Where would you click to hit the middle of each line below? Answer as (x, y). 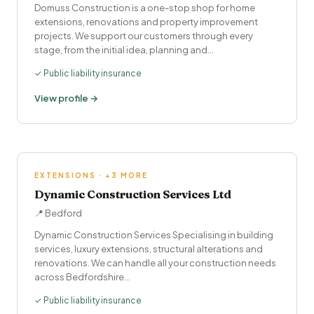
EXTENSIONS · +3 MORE (91, 175)
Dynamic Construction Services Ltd (133, 194)
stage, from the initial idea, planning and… (124, 50)
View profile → (66, 98)
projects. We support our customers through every (144, 36)
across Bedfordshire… (82, 277)
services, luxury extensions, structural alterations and (149, 249)
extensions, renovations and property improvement (146, 22)
